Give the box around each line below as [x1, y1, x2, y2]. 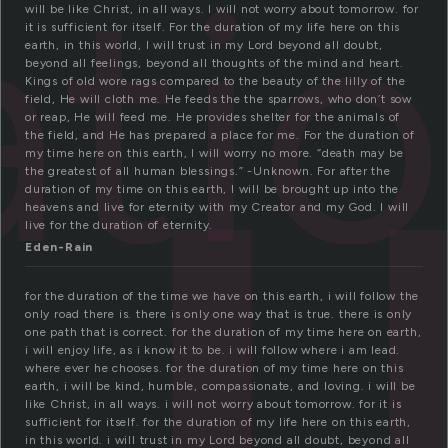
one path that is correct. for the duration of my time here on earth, [25, 325, 422, 340]
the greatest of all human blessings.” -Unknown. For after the [25, 164, 391, 179]
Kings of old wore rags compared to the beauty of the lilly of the [25, 74, 406, 89]
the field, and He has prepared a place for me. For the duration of [25, 128, 415, 143]
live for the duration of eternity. [25, 218, 214, 233]
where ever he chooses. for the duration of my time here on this [25, 361, 404, 376]
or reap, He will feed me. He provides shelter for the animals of [25, 110, 401, 125]
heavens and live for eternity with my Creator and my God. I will [25, 200, 410, 215]
